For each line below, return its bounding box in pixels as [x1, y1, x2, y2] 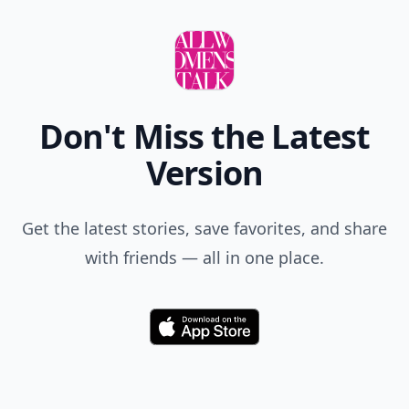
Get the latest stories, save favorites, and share [22, 217, 387, 239]
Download [203, 325, 267, 343]
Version [146, 151, 263, 195]
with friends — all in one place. [85, 246, 324, 268]
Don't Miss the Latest [38, 114, 371, 159]
